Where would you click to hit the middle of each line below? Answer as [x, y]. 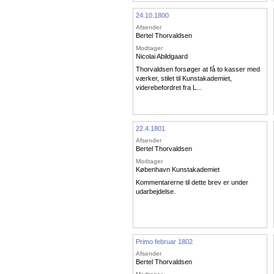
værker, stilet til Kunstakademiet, [184, 79]
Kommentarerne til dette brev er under [192, 183]
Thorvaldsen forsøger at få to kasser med [198, 69]
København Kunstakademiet [178, 169]
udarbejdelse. [156, 192]
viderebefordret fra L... [169, 88]
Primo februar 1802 [164, 241]
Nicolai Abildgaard [162, 56]
